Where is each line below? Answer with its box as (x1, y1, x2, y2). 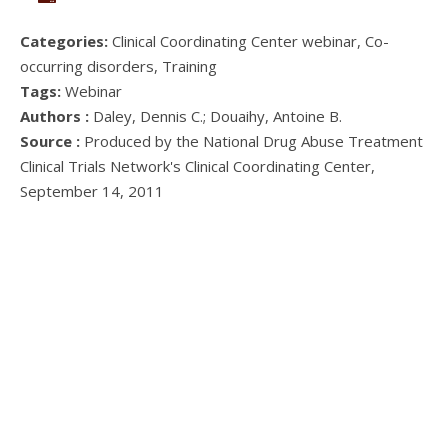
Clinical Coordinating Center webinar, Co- (112, 31, 389, 51)
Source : (20, 131, 80, 151)
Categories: (20, 31, 112, 51)
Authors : (20, 106, 89, 126)
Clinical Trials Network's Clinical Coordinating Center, (20, 156, 375, 176)
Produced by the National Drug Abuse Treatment (80, 131, 423, 151)
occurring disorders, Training (20, 56, 217, 76)
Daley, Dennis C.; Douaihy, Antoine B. (89, 106, 342, 126)
